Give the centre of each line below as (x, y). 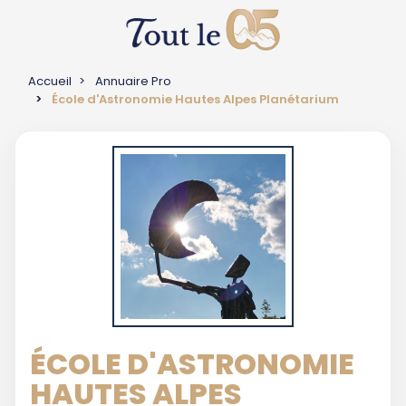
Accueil (50, 81)
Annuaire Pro (133, 81)
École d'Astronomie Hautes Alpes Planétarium (195, 99)
